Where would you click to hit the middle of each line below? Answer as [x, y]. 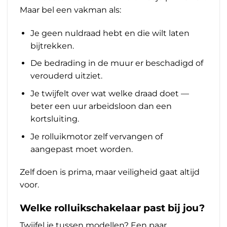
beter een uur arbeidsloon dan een [101, 106]
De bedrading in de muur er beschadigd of [117, 63]
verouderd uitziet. [66, 76]
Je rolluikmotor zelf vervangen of [96, 136]
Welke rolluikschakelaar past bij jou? [112, 208]
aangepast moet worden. [81, 149]
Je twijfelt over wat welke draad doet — [109, 94]
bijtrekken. [52, 46]
